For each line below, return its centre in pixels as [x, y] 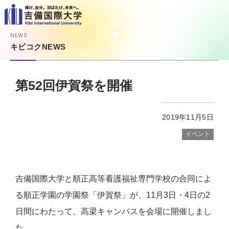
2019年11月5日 [188, 117]
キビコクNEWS [38, 47]
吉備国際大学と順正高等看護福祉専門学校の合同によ [113, 179]
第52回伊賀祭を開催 [74, 85]
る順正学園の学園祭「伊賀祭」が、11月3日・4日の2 [113, 195]
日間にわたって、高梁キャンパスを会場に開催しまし [113, 211]
